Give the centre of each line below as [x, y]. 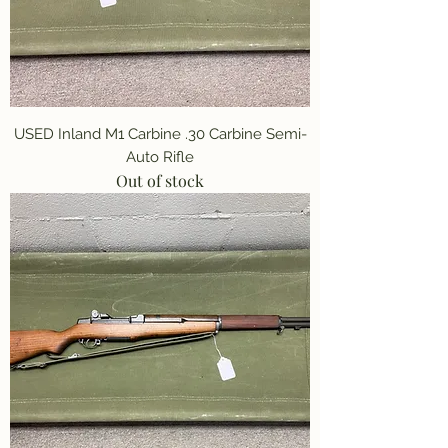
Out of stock [160, 180]
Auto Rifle [160, 156]
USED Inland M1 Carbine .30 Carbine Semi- [160, 133]
